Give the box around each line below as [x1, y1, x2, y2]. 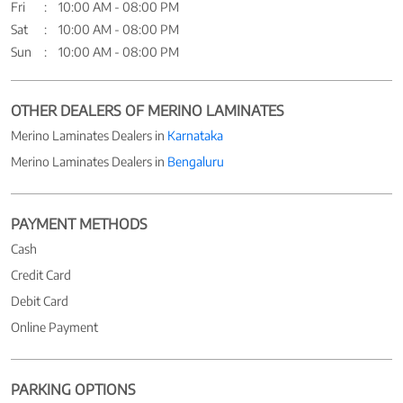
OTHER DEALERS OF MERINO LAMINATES [11, 101, 284, 120]
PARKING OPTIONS [11, 380, 136, 399]
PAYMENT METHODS [11, 214, 148, 233]
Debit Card [11, 292, 68, 309]
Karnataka [167, 127, 223, 143]
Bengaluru [167, 153, 224, 169]
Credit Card [11, 266, 71, 282]
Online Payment [11, 318, 98, 335]
